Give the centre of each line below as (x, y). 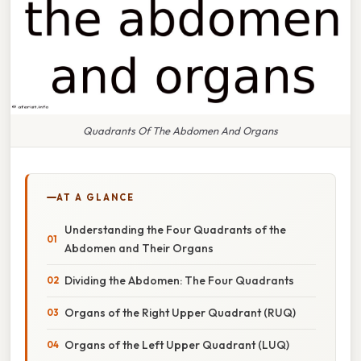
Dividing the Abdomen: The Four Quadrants (179, 280)
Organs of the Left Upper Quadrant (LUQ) (177, 344)
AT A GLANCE (95, 197)
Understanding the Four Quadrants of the (175, 229)
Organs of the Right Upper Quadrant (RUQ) (180, 312)
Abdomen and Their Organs (139, 248)
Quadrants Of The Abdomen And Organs (180, 130)
